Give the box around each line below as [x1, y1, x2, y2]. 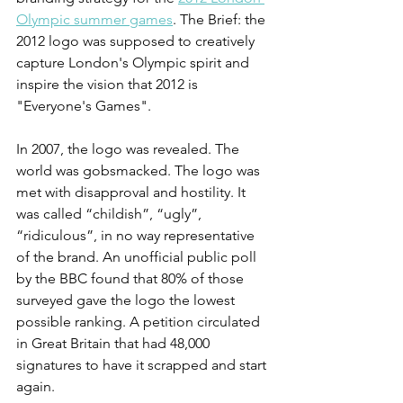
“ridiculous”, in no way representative [16, 227, 258, 244]
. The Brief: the [173, 11, 269, 28]
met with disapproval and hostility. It [16, 184, 249, 201]
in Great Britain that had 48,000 [16, 335, 213, 352]
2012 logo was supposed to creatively [16, 32, 258, 49]
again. [16, 378, 58, 395]
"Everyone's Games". [16, 97, 155, 114]
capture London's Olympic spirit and [16, 54, 253, 71]
